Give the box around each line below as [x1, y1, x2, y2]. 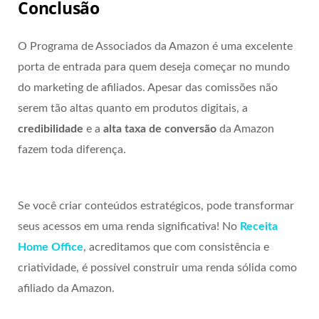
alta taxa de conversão [103, 123, 216, 135]
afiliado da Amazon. [18, 283, 115, 295]
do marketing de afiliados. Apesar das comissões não [18, 82, 278, 94]
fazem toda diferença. [18, 144, 126, 156]
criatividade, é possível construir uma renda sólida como [18, 262, 297, 274]
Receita [240, 221, 278, 233]
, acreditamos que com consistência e [83, 241, 269, 253]
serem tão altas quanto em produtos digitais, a [18, 103, 248, 115]
